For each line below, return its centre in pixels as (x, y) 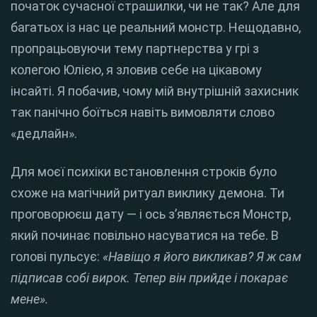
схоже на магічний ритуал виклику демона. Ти (148, 193)
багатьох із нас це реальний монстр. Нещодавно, (156, 28)
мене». (30, 299)
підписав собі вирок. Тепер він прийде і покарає (149, 278)
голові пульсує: (57, 257)
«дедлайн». (44, 134)
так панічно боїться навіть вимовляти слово (143, 113)
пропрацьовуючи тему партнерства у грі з (135, 49)
